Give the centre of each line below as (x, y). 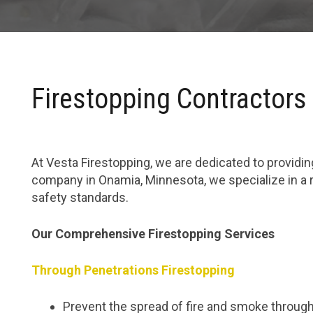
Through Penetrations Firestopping (133, 270)
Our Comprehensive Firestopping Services (153, 234)
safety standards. (80, 197)
